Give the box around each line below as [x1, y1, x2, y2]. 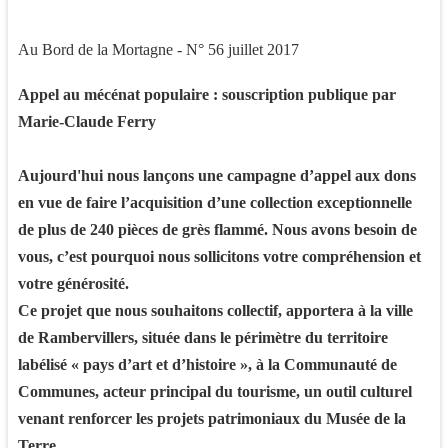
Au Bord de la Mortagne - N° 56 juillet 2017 [18, 41, 299, 58]
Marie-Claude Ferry [18, 112, 156, 130]
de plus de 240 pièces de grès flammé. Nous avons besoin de [18, 220, 417, 238]
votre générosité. [18, 274, 129, 292]
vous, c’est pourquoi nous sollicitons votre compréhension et [18, 247, 421, 265]
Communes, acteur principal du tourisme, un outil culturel [18, 382, 412, 400]
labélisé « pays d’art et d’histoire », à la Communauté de [18, 355, 397, 373]
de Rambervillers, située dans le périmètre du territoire [18, 328, 388, 346]
